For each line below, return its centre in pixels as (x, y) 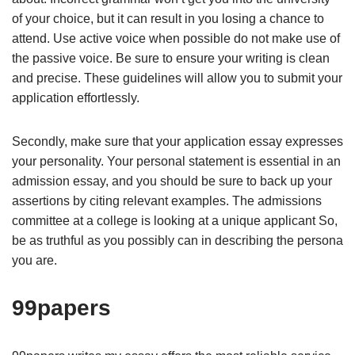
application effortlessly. (76, 97)
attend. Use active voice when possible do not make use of (176, 38)
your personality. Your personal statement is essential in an (176, 161)
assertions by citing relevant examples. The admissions (167, 200)
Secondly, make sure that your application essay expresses (177, 141)
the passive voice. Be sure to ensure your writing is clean (171, 58)
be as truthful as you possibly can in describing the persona (177, 240)
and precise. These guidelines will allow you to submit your (177, 78)
